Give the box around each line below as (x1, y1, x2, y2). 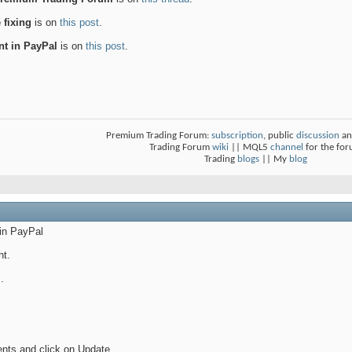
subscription (211, 130, 263, 141)
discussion (296, 130, 339, 141)
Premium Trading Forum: (106, 130, 211, 141)
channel (270, 142, 303, 153)
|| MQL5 (229, 142, 270, 153)
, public (263, 130, 296, 141)
